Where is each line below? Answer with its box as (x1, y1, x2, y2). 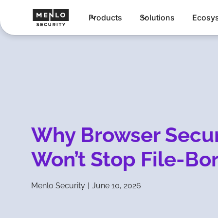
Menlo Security (31, 181, 85, 190)
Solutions (140, 12, 175, 22)
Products (89, 12, 123, 22)
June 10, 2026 (92, 181, 141, 190)
